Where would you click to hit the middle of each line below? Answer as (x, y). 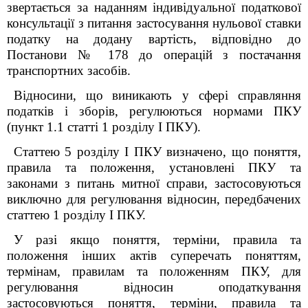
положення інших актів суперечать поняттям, (154, 255)
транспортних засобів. (69, 70)
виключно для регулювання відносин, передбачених (154, 199)
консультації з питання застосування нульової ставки (154, 23)
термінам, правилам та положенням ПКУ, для (154, 271)
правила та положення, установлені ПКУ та (154, 167)
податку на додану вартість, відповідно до (154, 39)
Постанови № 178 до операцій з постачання (154, 55)
